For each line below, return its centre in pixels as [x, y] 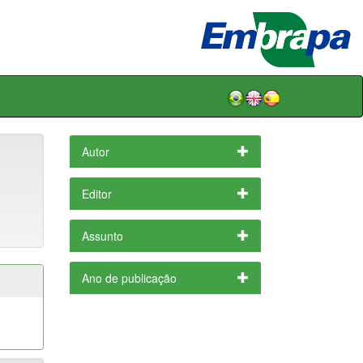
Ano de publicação [129, 278]
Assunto [102, 235]
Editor [96, 193]
